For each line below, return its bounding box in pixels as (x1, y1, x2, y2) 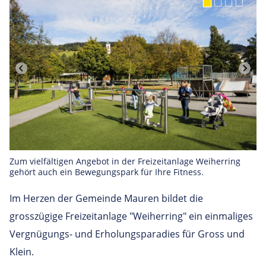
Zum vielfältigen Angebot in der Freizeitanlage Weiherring (9, 156, 240, 167)
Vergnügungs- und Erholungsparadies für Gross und (9, 227, 245, 241)
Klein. (9, 245, 34, 259)
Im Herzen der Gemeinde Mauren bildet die (9, 192, 203, 205)
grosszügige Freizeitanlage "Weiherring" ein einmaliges (9, 210, 253, 223)
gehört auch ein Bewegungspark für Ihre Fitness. (9, 166, 204, 178)
